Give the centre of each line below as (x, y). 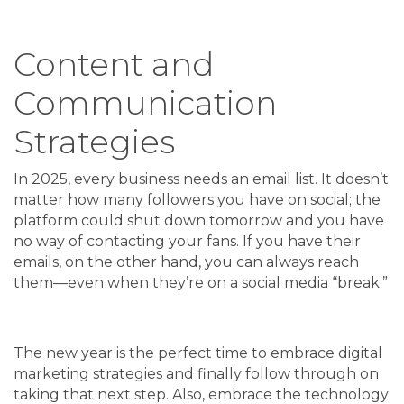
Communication (145, 103)
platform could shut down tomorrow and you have (199, 221)
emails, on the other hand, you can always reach (186, 262)
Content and (114, 64)
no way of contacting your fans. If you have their (187, 242)
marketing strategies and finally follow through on (196, 374)
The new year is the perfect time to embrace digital (198, 353)
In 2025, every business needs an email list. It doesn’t (201, 179)
